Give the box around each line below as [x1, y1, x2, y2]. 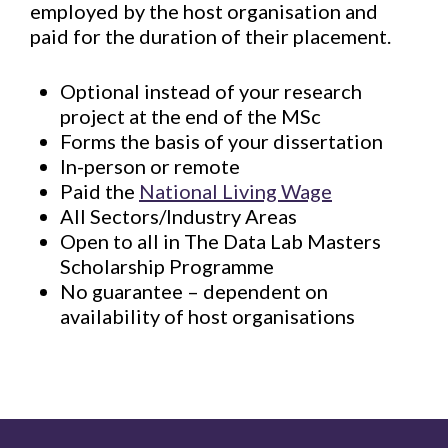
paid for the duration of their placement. [30, 24, 391, 48]
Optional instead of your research [60, 79, 362, 103]
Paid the [60, 179, 139, 203]
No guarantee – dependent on [60, 279, 328, 303]
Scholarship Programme [60, 254, 274, 278]
